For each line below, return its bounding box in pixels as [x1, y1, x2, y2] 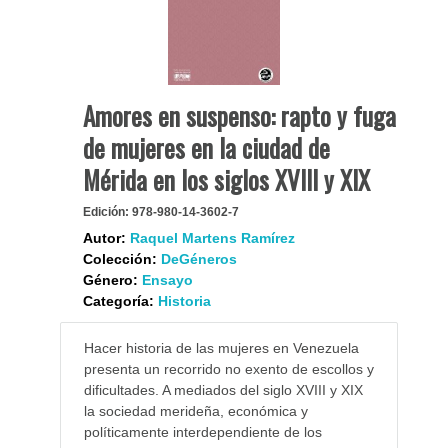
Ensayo [141, 271, 193, 288]
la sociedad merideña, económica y [83, 402, 308, 419]
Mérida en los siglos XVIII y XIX [82, 160, 370, 198]
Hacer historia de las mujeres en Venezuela [83, 339, 359, 356]
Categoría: [82, 292, 154, 309]
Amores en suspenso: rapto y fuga [82, 96, 396, 134]
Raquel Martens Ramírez [129, 229, 295, 246]
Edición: [82, 204, 129, 219]
